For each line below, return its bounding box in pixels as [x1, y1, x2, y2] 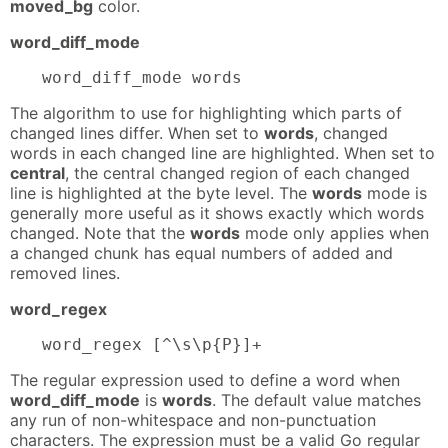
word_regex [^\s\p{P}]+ [42, 334, 262, 354]
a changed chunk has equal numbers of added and [10, 242, 393, 263]
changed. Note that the [10, 222, 190, 243]
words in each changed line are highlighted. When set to [10, 142, 435, 163]
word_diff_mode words [42, 67, 242, 87]
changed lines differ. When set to [10, 122, 264, 143]
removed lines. [10, 262, 120, 283]
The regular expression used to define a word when [10, 369, 400, 390]
